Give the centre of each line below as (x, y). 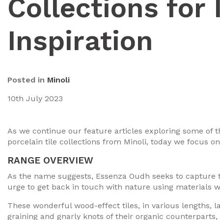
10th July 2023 (35, 98)
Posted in (27, 80)
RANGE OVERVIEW (50, 160)
